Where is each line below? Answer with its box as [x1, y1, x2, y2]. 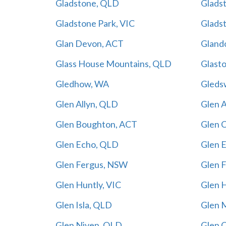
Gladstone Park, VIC [55, 17, 135, 29]
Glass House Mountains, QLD [55, 58, 172, 69]
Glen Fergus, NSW [55, 158, 128, 170]
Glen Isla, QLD [55, 199, 112, 210]
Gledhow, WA [55, 78, 109, 89]
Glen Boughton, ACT [55, 118, 137, 130]
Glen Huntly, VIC [55, 179, 121, 190]
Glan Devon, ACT [55, 37, 124, 49]
